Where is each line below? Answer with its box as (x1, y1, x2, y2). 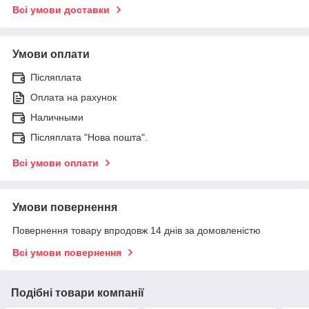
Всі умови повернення (12, 246, 121, 258)
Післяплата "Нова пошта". (30, 131, 148, 143)
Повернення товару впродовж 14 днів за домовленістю (12, 224, 261, 236)
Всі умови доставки (12, 3, 110, 15)
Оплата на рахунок (30, 91, 117, 103)
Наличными (30, 111, 83, 123)
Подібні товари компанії (11, 286, 144, 299)
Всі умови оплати (12, 157, 99, 168)
